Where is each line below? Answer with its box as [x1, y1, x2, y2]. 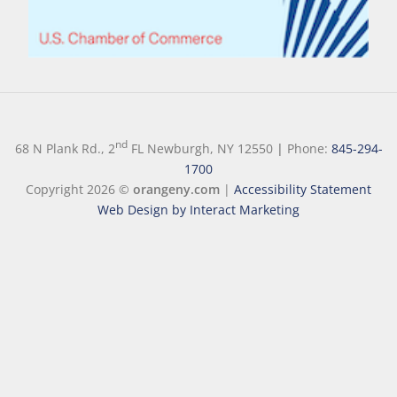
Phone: [286, 139, 331, 157]
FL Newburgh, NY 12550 [127, 139, 273, 157]
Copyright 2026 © [26, 180, 133, 198]
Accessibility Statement [234, 180, 371, 198]
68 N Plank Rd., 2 [14, 139, 115, 157]
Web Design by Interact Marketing [97, 200, 300, 218]
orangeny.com [133, 180, 220, 198]
